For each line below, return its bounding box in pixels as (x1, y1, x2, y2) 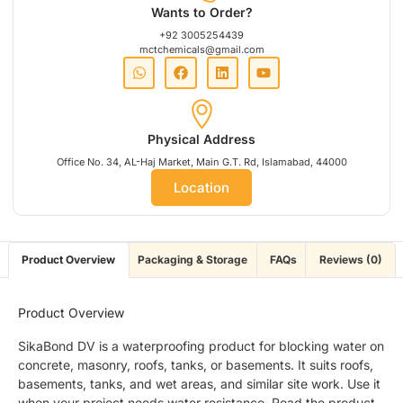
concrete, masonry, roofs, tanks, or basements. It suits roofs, (18, 356, 373, 372)
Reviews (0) (318, 253, 382, 267)
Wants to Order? (150, 4, 253, 21)
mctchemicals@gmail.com (139, 43, 264, 57)
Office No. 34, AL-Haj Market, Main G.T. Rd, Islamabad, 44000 (56, 155, 347, 168)
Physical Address (148, 130, 255, 147)
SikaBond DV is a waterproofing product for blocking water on (18, 337, 384, 354)
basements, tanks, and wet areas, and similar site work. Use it (18, 375, 381, 391)
